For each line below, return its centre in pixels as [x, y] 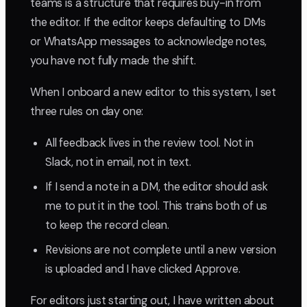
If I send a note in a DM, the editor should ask [157, 187]
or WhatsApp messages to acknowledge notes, [149, 42]
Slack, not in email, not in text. [118, 162]
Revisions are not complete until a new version [161, 250]
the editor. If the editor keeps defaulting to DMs [148, 23]
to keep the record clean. [107, 225]
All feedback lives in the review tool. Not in [149, 143]
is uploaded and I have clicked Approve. [143, 269]
